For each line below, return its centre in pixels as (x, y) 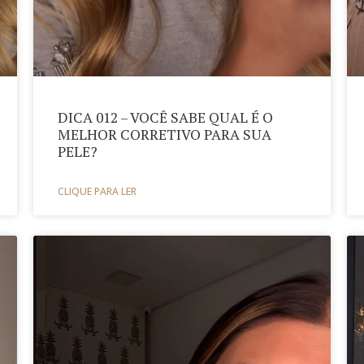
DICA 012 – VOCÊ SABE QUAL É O (165, 117)
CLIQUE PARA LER (97, 191)
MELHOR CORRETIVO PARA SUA (164, 134)
